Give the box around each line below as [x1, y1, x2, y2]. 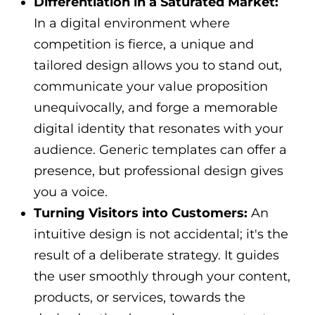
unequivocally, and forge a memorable [34, 99, 278, 115]
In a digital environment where [34, 15, 231, 31]
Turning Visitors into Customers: [34, 205, 248, 221]
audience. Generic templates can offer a [34, 141, 288, 157]
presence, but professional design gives [34, 162, 284, 179]
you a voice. [34, 184, 108, 200]
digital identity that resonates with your [34, 120, 284, 136]
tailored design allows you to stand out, [34, 57, 283, 73]
